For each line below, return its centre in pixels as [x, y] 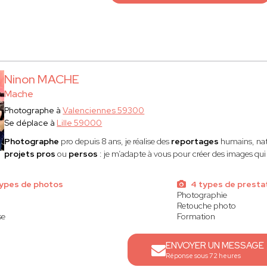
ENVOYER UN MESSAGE [215, 246]
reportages [196, 141]
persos [83, 154]
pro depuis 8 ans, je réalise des [115, 141]
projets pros [30, 154]
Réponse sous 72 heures [203, 256]
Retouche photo [207, 206]
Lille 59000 [80, 123]
